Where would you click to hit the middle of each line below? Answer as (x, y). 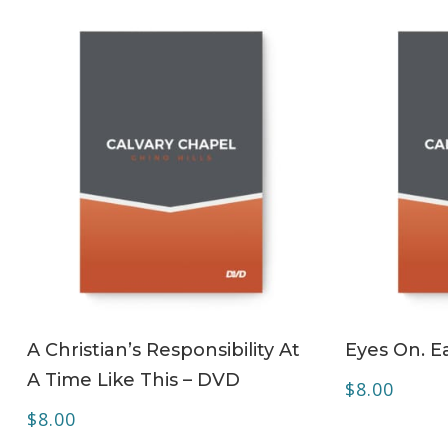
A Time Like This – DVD (133, 379)
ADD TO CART (181, 337)
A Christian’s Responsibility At (163, 349)
